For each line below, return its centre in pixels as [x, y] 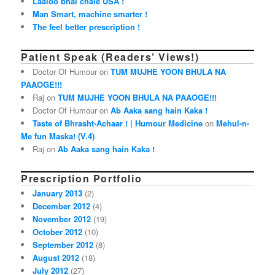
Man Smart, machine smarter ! [90, 14]
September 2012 [63, 244]
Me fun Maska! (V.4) [58, 136]
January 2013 [58, 193]
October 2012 [58, 231]
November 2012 [62, 219]
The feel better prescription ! [87, 27]
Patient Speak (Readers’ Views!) [110, 56]
